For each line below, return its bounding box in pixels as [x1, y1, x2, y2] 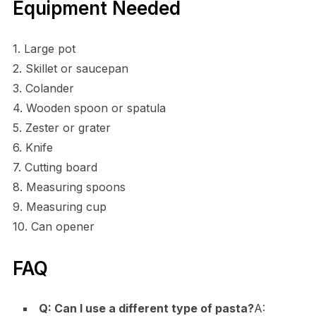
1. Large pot [12, 41, 75, 56]
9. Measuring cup [12, 199, 107, 214]
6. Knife [12, 140, 53, 154]
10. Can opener [12, 219, 95, 233]
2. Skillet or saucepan [12, 61, 128, 75]
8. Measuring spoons [12, 179, 126, 194]
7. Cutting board [12, 159, 97, 174]
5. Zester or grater [12, 120, 111, 135]
